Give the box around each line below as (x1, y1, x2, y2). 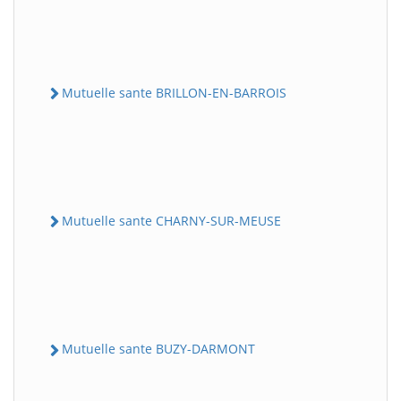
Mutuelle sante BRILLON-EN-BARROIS (62, 83, 286, 101)
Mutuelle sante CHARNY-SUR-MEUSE (62, 212, 281, 229)
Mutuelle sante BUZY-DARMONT (62, 340, 255, 358)
